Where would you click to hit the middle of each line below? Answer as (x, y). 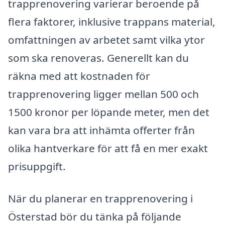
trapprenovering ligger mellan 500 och (103, 94)
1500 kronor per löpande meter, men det (109, 112)
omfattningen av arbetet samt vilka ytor (106, 40)
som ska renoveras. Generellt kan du (98, 58)
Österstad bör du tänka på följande (95, 216)
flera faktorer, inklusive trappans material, (112, 22)
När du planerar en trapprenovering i (100, 198)
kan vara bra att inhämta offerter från (101, 130)
